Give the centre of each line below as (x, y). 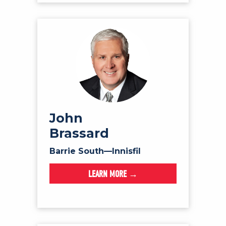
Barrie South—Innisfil (95, 151)
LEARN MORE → (113, 175)
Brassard (79, 133)
